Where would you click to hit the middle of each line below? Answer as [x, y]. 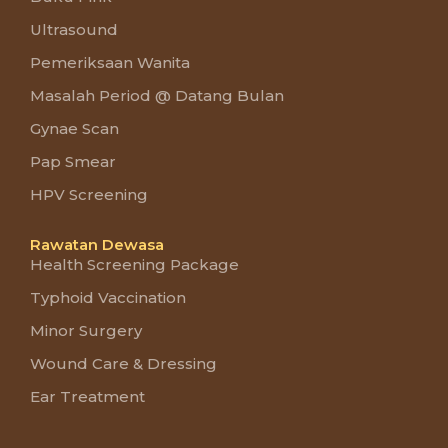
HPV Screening [89, 194]
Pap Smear [73, 161]
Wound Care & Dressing [123, 363]
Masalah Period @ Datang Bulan [157, 95]
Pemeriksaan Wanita [110, 62]
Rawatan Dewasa [97, 244]
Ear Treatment [87, 396]
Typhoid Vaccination [108, 297]
